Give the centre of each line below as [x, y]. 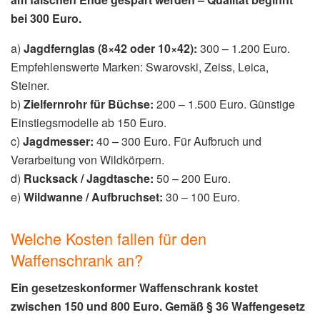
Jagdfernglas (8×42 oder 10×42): [110, 49]
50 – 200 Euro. [192, 179]
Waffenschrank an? [77, 260]
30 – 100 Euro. [201, 197]
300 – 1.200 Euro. [244, 49]
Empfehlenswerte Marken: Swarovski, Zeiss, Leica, [140, 67]
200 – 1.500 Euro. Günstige [224, 104]
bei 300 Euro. [46, 19]
